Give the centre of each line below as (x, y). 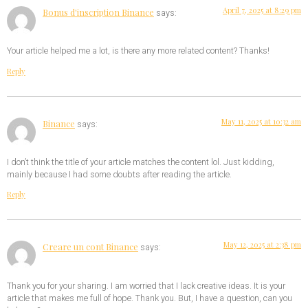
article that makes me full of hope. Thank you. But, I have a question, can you (150, 298)
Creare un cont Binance (90, 247)
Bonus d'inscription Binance (98, 12)
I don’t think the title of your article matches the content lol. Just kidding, (141, 163)
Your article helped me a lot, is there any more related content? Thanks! (138, 51)
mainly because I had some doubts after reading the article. (119, 175)
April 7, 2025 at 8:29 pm (262, 10)
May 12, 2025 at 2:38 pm (262, 245)
